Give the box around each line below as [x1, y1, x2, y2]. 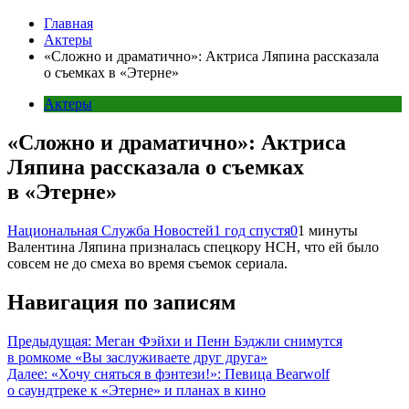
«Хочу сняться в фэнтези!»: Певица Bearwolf [51, 365, 330, 382]
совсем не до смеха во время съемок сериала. [7, 255, 288, 271]
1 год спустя [214, 222, 290, 238]
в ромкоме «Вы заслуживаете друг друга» [7, 349, 267, 365]
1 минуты [298, 222, 358, 238]
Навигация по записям [7, 289, 236, 314]
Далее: [7, 365, 47, 382]
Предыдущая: [7, 332, 91, 349]
